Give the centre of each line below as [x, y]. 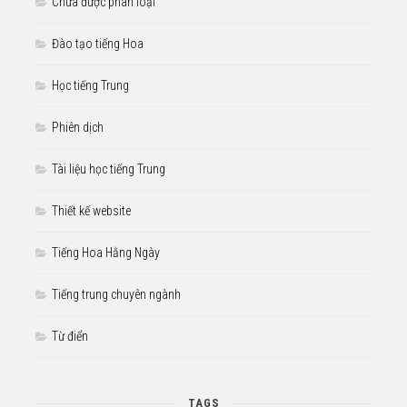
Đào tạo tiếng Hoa [98, 43]
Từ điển [70, 336]
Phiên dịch [78, 127]
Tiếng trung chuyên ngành [116, 294]
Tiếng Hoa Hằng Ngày [106, 252]
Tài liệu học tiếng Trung [109, 169]
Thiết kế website [91, 210]
